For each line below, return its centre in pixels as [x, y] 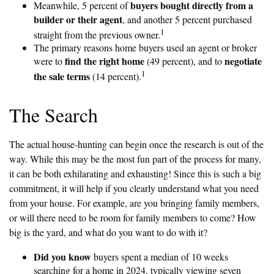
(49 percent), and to [184, 61]
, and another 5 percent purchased [187, 19]
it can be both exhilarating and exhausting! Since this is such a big [135, 174]
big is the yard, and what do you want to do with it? [108, 232]
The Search [54, 115]
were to [49, 61]
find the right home [105, 61]
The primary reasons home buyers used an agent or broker [145, 47]
